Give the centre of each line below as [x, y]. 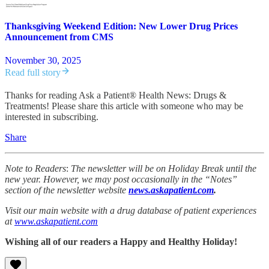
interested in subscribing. [52, 117]
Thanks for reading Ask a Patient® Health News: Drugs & [116, 95]
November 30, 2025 [43, 61]
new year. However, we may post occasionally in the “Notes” [121, 180]
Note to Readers [35, 169]
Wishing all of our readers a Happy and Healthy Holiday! [121, 242]
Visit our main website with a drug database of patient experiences [131, 211]
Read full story [33, 73]
